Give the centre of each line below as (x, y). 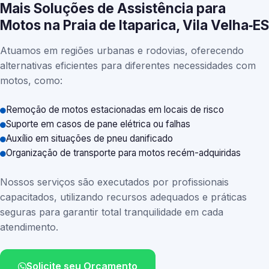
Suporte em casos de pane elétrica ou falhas (98, 124)
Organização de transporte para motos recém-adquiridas (123, 153)
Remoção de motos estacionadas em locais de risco (115, 110)
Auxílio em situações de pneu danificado (89, 138)
